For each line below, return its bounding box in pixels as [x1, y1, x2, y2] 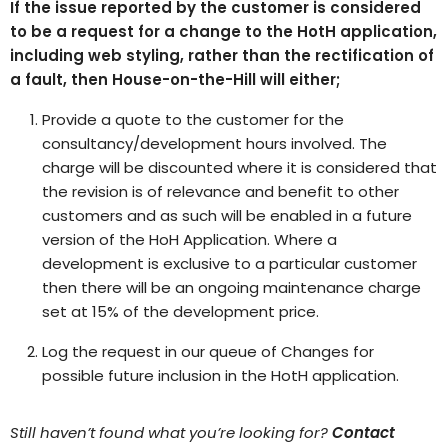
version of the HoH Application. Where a [42, 228, 337, 250]
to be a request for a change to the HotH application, [10, 20, 437, 42]
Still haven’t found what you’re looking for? [10, 421, 332, 443]
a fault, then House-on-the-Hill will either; [10, 68, 340, 90]
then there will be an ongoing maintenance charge [42, 276, 421, 298]
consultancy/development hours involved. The [42, 132, 387, 154]
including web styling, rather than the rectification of [10, 44, 434, 66]
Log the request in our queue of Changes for [42, 340, 374, 362]
